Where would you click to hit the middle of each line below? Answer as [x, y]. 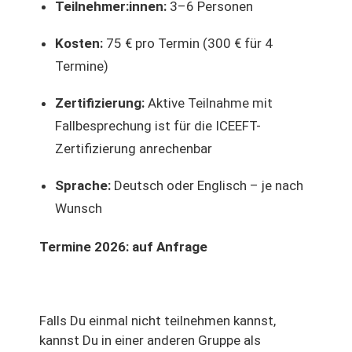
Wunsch [79, 208]
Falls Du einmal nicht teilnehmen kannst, [158, 320]
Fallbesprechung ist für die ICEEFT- [158, 125]
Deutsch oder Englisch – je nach [207, 185]
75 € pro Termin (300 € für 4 [188, 43]
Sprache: [83, 185]
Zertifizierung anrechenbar [134, 148]
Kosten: [79, 43]
